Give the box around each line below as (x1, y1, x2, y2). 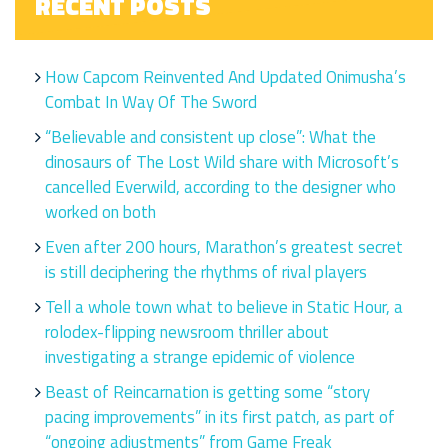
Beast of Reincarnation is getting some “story (45, 379, 370, 406)
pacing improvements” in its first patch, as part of (45, 404, 395, 431)
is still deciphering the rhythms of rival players (45, 259, 367, 286)
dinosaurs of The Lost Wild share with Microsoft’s (45, 149, 399, 176)
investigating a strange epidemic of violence (45, 344, 355, 371)
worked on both (45, 199, 156, 226)
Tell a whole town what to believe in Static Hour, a (45, 294, 403, 321)
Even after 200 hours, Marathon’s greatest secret (45, 234, 403, 261)
